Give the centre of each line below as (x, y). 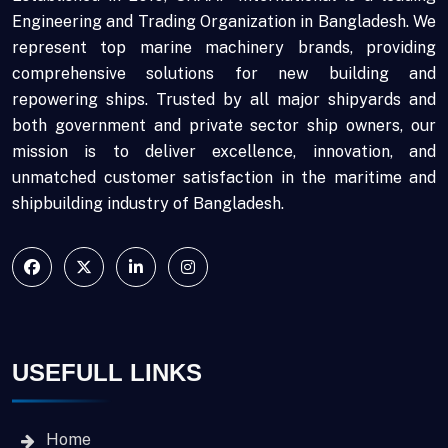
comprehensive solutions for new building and (224, 74)
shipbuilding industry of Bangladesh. (148, 204)
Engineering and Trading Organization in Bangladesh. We (224, 22)
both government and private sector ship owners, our (224, 126)
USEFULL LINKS (107, 373)
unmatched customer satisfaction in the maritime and (224, 178)
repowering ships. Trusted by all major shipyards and (224, 100)
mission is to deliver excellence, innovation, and (224, 152)
